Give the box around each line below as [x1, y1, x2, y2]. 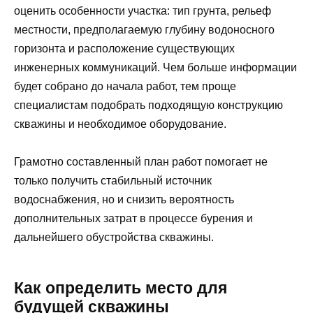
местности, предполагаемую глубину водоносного [14, 23, 275, 36]
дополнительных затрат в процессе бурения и [14, 212, 253, 224]
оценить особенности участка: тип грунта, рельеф [14, 4, 271, 17]
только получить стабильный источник [14, 174, 212, 187]
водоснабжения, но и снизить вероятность [14, 193, 234, 205]
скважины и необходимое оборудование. [14, 117, 226, 130]
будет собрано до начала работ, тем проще [14, 80, 236, 92]
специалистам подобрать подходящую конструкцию [14, 99, 283, 111]
